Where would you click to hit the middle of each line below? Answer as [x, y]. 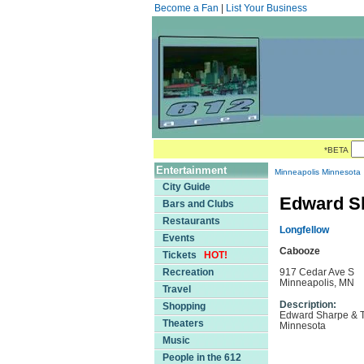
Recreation [188, 272]
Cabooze [300, 251]
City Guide [186, 187]
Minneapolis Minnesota [318, 172]
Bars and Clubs [198, 204]
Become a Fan [186, 8]
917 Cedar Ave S [317, 272]
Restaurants [191, 221]
